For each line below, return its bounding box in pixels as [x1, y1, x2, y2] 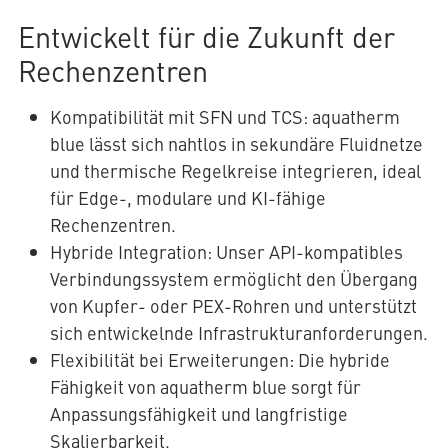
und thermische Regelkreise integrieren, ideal [49, 158, 421, 184]
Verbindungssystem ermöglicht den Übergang [49, 266, 418, 292]
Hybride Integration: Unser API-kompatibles [49, 239, 403, 265]
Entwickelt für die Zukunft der [17, 16, 395, 57]
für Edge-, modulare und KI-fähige [49, 185, 326, 211]
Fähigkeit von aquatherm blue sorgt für [49, 374, 361, 400]
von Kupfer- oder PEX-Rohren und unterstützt [49, 293, 417, 319]
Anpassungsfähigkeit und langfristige [49, 401, 348, 427]
